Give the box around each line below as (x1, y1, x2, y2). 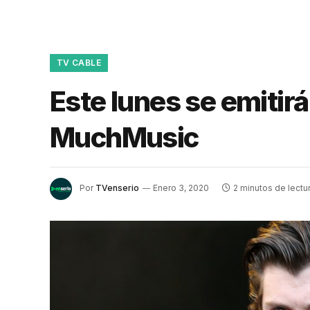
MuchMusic (50, 120, 199, 154)
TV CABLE (57, 57, 101, 68)
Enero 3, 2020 (153, 183, 209, 194)
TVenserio (95, 183, 139, 194)
